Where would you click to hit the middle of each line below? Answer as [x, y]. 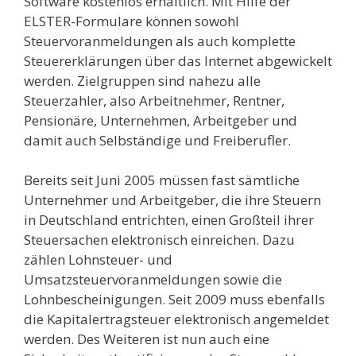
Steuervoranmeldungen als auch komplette [160, 41]
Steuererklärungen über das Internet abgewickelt [178, 60]
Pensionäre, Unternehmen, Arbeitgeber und [161, 120]
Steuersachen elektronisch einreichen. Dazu [159, 240]
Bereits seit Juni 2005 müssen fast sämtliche [162, 180]
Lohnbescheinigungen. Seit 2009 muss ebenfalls [174, 300]
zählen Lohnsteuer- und [98, 260]
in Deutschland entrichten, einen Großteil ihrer [169, 220]
